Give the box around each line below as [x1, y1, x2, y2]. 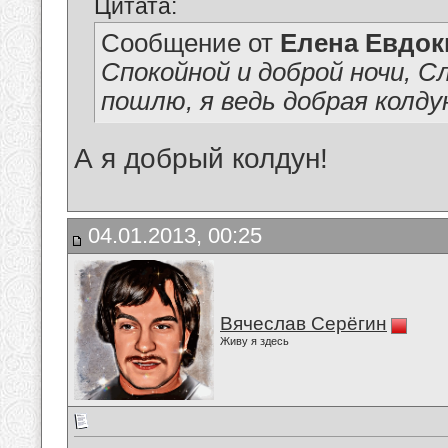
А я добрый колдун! [74, 143, 328, 175]
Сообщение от [101, 29, 280, 58]
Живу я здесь [220, 335, 289, 347]
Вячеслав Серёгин [220, 313, 387, 334]
